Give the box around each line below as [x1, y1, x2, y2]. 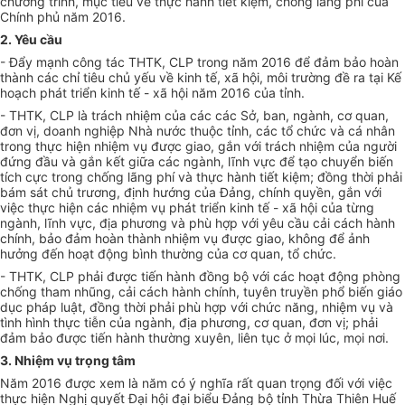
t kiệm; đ [274, 169, 325, 185]
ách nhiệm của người [274, 138, 397, 155]
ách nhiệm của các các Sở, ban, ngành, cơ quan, [100, 108, 389, 124]
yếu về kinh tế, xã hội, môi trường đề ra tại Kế [134, 70, 401, 86]
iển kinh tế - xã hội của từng [209, 200, 374, 216]
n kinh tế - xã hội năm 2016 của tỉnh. [89, 85, 305, 101]
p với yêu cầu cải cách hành [230, 215, 395, 231]
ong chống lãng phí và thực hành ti [61, 169, 267, 185]
